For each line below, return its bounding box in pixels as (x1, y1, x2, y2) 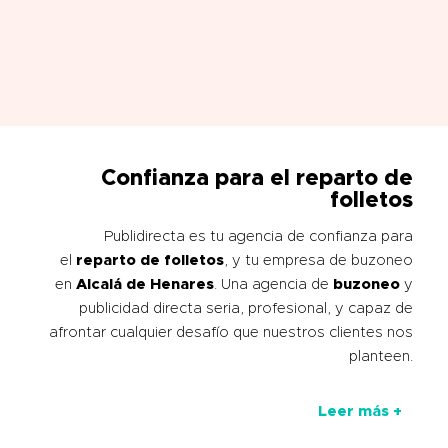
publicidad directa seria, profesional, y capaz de (79, 300, 413, 316)
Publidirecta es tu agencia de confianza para (104, 228, 413, 244)
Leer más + (318, 403, 402, 419)
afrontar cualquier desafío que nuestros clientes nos (49, 324, 413, 340)
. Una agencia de (214, 276, 333, 292)
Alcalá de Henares (76, 276, 214, 292)
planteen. (349, 348, 413, 364)
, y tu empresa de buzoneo (224, 252, 413, 268)
